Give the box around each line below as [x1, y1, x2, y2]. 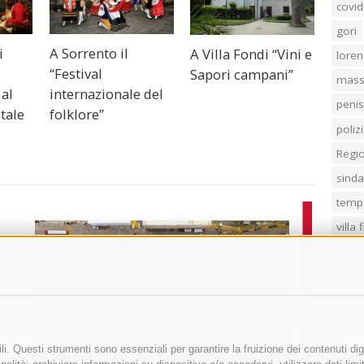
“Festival [49, 63, 102, 83]
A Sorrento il [49, 43, 128, 63]
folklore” [49, 104, 104, 123]
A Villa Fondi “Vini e [190, 44, 313, 63]
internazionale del [49, 84, 163, 103]
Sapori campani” [190, 64, 294, 84]
